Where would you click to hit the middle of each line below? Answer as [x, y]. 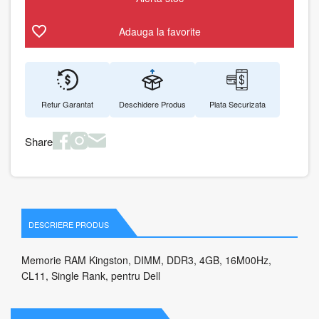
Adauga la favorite [159, 31]
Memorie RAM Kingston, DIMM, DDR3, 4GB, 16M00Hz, [146, 260]
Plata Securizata [237, 104]
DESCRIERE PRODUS [69, 224]
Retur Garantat [68, 104]
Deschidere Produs [152, 104]
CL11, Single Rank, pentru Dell [91, 276]
